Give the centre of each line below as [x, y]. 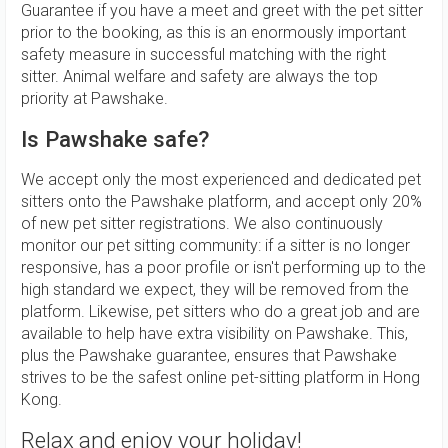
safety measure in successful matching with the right [203, 54]
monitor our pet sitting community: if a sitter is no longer [215, 245]
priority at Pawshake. [94, 98]
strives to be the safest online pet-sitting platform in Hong [220, 377]
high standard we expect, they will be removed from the [215, 289]
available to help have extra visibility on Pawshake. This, [214, 333]
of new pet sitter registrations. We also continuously [202, 223]
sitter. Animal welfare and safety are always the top [199, 76]
